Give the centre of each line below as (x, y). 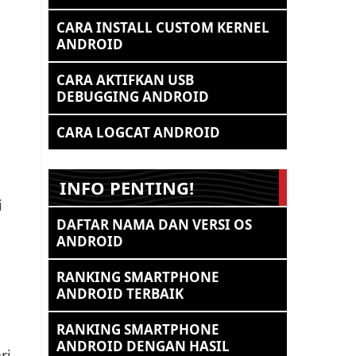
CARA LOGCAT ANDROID (138, 132)
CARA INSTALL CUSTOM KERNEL (163, 27)
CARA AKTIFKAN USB (125, 80)
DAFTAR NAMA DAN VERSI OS (154, 224)
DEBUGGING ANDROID (133, 97)
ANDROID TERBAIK (120, 294)
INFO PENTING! (127, 188)
